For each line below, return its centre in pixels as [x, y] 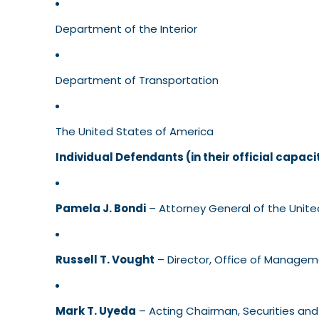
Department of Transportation [137, 80]
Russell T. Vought [105, 260]
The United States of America [135, 132]
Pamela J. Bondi [101, 209]
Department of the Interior [126, 29]
